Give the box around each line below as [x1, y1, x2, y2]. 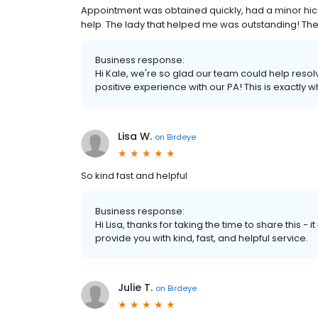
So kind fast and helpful [81, 169, 187, 183]
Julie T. [118, 280, 153, 295]
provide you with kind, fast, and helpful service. [95, 231, 308, 246]
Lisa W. [118, 129, 152, 144]
